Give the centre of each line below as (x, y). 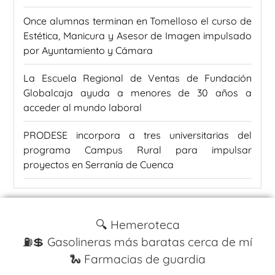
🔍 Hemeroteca (137, 225)
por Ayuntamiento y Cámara (88, 51)
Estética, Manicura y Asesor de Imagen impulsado (137, 36)
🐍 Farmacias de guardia (137, 259)
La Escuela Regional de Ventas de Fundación (137, 78)
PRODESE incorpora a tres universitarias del (137, 135)
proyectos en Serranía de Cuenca (99, 165)
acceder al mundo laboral (83, 108)
